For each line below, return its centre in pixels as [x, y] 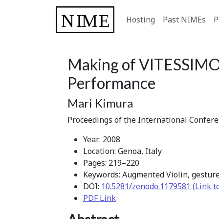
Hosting [141, 20]
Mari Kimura [100, 103]
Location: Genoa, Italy [122, 151]
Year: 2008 [102, 139]
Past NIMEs [184, 20]
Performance [111, 83]
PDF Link [99, 198]
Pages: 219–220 [111, 163]
